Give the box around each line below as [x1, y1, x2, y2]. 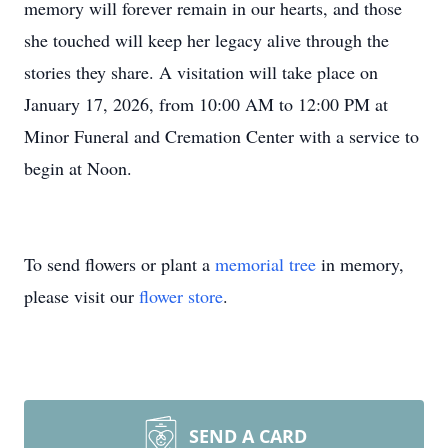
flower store [139, 284, 223, 308]
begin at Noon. [24, 156, 132, 180]
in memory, [316, 252, 404, 276]
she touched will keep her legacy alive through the [24, 28, 389, 52]
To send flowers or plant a [24, 252, 215, 276]
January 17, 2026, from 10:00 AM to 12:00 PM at [24, 92, 388, 116]
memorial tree [215, 252, 316, 276]
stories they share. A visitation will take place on [24, 60, 378, 84]
